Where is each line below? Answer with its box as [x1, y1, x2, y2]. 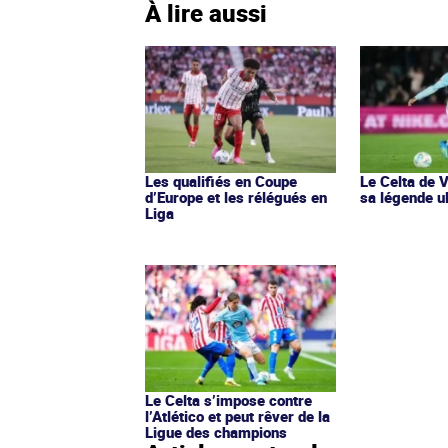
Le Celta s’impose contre [145, 390, 312, 411]
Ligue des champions [145, 422, 287, 443]
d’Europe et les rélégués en [145, 187, 327, 208]
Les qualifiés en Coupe [145, 171, 297, 192]
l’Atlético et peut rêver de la [145, 406, 330, 427]
